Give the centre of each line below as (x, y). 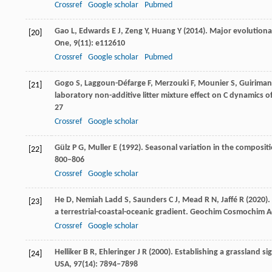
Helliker (68, 252)
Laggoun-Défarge (115, 83)
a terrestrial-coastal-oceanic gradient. (121, 212)
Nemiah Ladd (99, 200)
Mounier (213, 83)
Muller (100, 148)
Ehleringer (117, 252)
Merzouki (172, 83)
